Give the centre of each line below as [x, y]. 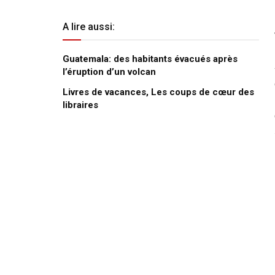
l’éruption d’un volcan [109, 72]
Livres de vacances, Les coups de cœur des [158, 92]
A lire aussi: [89, 26]
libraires [80, 105]
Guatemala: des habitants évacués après [150, 59]
